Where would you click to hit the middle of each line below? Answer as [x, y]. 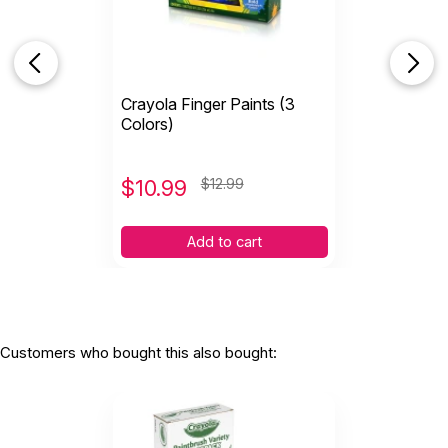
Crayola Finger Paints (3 [207, 103]
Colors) [147, 123]
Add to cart [224, 241]
